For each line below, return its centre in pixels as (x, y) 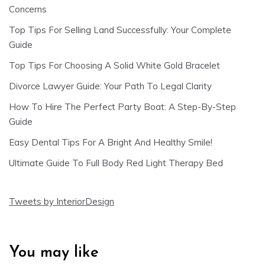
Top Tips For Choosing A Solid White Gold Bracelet (114, 66)
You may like (54, 253)
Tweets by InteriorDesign (62, 202)
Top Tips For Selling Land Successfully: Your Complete (120, 30)
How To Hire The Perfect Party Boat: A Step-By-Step (122, 107)
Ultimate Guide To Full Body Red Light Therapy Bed (116, 163)
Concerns (28, 9)
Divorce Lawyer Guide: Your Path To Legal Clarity (110, 86)
